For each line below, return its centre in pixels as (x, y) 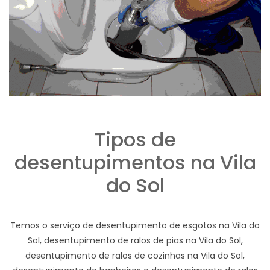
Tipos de (135, 140)
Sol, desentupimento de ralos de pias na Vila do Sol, (135, 241)
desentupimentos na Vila (135, 163)
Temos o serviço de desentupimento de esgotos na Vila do (135, 226)
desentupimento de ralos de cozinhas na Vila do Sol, (135, 256)
